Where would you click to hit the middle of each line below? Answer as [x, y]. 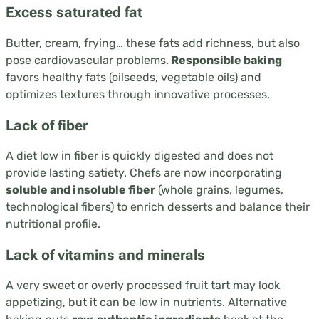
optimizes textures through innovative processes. [138, 94]
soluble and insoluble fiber [80, 190]
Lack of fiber [47, 125]
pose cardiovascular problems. [87, 60]
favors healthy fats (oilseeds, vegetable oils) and [134, 77]
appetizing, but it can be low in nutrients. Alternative [146, 303]
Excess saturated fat [74, 13]
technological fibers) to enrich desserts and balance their [158, 207]
